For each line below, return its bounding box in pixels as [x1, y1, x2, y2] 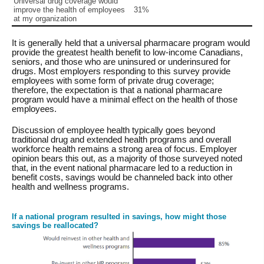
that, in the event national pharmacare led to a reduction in [12, 163, 232, 173]
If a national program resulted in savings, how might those [12, 212, 226, 222]
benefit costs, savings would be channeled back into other [12, 173, 233, 183]
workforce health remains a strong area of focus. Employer [12, 144, 237, 154]
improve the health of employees [14, 5, 125, 15]
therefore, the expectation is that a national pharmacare [12, 85, 222, 95]
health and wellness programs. [12, 182, 129, 192]
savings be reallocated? [12, 221, 98, 230]
